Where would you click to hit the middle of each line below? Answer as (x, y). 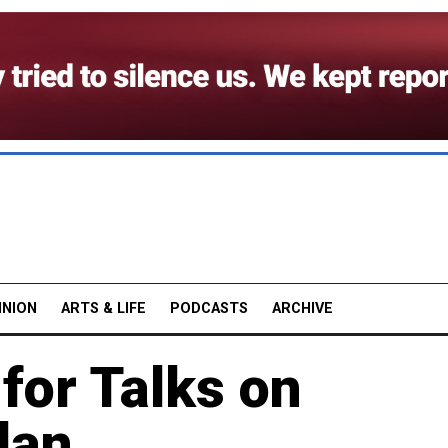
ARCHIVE (302, 308)
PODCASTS (209, 308)
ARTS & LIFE (103, 308)
